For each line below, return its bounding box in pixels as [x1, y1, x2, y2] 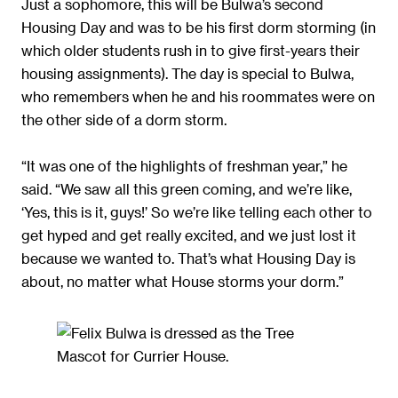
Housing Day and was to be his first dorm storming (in [21, 18, 376, 36]
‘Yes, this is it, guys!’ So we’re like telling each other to [21, 203, 372, 220]
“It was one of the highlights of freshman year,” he [21, 156, 347, 174]
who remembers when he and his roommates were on [21, 87, 375, 105]
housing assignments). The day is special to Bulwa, [21, 64, 354, 82]
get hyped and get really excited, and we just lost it [21, 226, 356, 243]
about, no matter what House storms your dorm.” [21, 272, 344, 290]
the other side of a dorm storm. [21, 110, 227, 128]
